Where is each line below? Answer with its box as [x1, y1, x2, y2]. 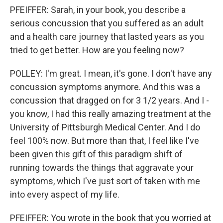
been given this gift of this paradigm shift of [10, 149, 183, 159]
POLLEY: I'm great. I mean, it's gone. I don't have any [10, 68, 212, 79]
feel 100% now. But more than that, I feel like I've [10, 135, 199, 146]
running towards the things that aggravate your [10, 162, 194, 173]
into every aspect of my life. [10, 189, 119, 200]
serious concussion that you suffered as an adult [10, 18, 204, 28]
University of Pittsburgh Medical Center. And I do [10, 122, 200, 132]
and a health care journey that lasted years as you [10, 31, 204, 42]
